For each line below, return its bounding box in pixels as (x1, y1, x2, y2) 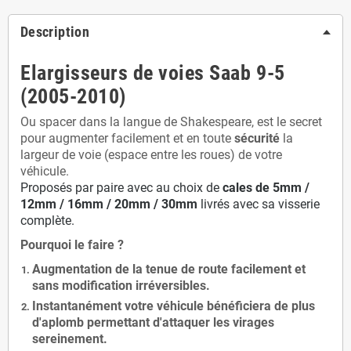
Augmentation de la (32, 262, 146, 277)
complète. (20, 213, 74, 228)
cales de (219, 180, 273, 195)
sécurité (234, 131, 280, 146)
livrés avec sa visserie (197, 197, 320, 212)
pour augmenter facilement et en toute (20, 131, 234, 146)
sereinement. (32, 331, 107, 346)
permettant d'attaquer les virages (84, 315, 274, 330)
